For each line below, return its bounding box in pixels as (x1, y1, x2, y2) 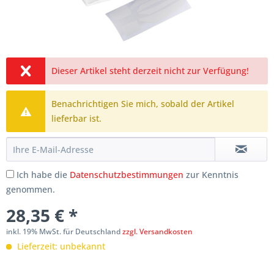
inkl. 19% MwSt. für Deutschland (6, 226, 122, 237)
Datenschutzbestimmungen (70, 169, 183, 181)
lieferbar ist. (51, 113, 102, 125)
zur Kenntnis (183, 169, 239, 181)
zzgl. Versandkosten (122, 226, 193, 237)
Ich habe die (17, 169, 70, 181)
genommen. (6, 183, 55, 196)
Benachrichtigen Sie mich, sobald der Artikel (51, 98, 235, 110)
